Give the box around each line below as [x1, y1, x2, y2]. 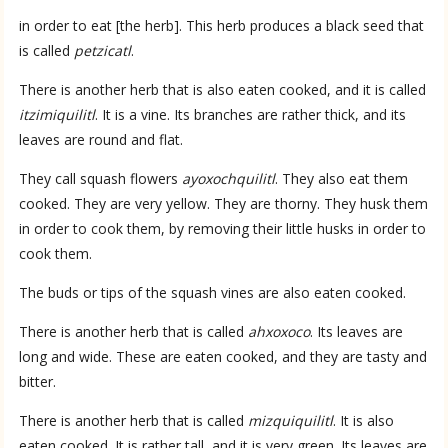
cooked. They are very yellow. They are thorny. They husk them [19, 193, 429, 213]
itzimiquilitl [19, 104, 96, 124]
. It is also [333, 410, 395, 430]
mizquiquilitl [248, 410, 334, 430]
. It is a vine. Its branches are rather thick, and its [95, 104, 407, 124]
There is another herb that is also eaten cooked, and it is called [19, 79, 427, 99]
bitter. [19, 371, 57, 391]
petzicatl [74, 40, 132, 60]
